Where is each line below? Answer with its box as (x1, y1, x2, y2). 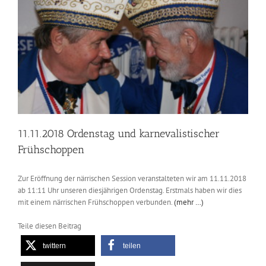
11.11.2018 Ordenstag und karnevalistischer (18, 127, 220, 141)
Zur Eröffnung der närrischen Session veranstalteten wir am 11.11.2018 (18, 173, 246, 184)
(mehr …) (174, 197, 204, 208)
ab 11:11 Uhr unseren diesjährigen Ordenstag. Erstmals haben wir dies (18, 185, 242, 196)
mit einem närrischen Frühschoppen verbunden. (18, 197, 174, 208)
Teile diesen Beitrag (18, 221, 81, 232)
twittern (43, 242, 66, 251)
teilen (123, 242, 141, 251)
